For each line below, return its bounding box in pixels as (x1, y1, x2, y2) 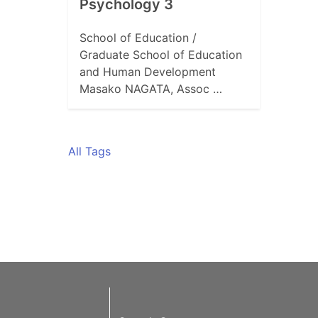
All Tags (68, 144, 111, 159)
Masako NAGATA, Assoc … (79, 82, 222, 97)
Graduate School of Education (79, 48, 242, 62)
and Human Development (79, 65, 216, 79)
